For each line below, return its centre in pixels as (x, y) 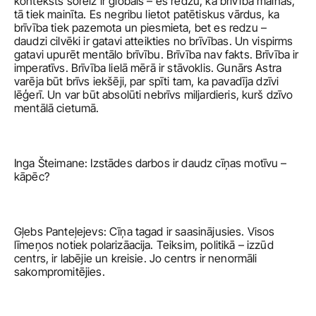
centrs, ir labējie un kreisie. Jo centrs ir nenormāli (136, 258)
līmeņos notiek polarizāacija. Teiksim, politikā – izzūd (144, 245)
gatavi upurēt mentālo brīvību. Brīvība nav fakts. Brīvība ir (157, 54)
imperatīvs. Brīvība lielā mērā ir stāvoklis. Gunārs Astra (148, 68)
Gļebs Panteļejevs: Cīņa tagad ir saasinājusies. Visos (145, 231)
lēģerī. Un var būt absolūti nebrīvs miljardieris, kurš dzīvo (154, 95)
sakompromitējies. (61, 272)
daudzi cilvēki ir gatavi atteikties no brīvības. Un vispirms (154, 41)
